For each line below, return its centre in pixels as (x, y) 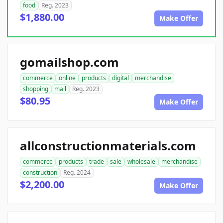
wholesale (141, 162)
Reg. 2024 (77, 173)
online (67, 78)
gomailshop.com (69, 62)
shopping (36, 89)
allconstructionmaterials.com (108, 146)
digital (120, 78)
